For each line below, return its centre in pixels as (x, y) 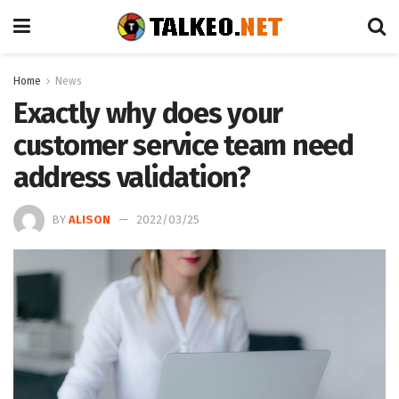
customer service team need (183, 145)
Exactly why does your (148, 113)
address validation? (132, 177)
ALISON (90, 219)
